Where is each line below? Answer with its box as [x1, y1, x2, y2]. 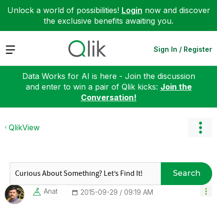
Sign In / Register [154, 45, 212, 53]
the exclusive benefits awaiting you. [44, 16, 173, 26]
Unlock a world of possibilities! [7, 5, 122, 15]
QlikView [9, 122, 40, 132]
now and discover [142, 5, 210, 15]
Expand [5, 44, 32, 54]
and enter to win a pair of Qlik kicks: [25, 81, 160, 92]
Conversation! [80, 92, 137, 102]
